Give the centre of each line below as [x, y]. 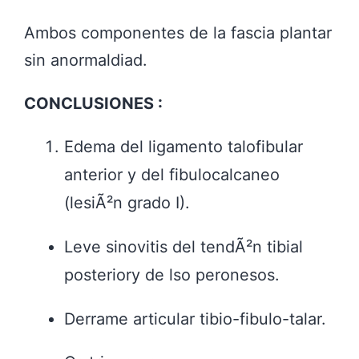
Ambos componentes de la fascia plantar [178, 32]
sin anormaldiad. [86, 60]
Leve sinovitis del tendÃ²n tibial [184, 246]
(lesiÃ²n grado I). [127, 202]
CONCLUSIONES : [93, 103]
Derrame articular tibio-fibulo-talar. [195, 319]
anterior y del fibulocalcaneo [174, 174]
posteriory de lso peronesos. [172, 274]
